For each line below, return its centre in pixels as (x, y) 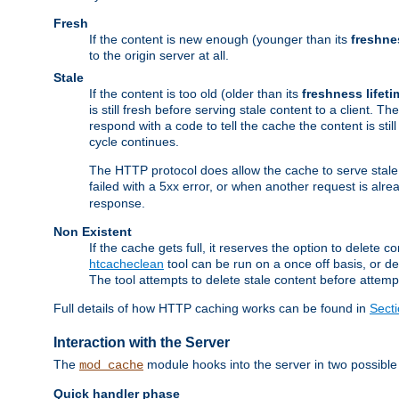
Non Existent (93, 232)
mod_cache (111, 366)
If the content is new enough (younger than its (220, 40)
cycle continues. (134, 142)
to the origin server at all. (159, 56)
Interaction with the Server (142, 342)
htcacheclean (126, 264)
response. (117, 204)
